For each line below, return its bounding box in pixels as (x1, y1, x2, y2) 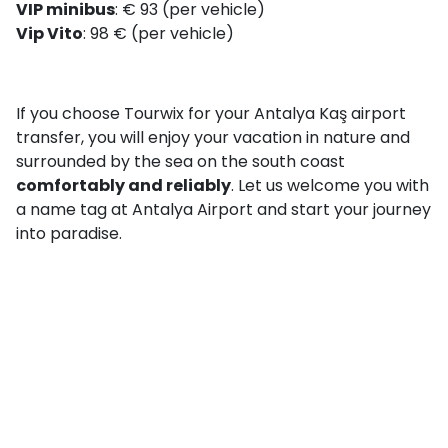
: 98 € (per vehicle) (83, 22, 234, 46)
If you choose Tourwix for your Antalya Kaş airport (16, 101, 406, 125)
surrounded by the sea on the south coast (16, 149, 345, 173)
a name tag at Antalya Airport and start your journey (16, 197, 431, 221)
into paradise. (16, 221, 122, 245)
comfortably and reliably (16, 173, 231, 197)
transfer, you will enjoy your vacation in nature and (16, 125, 410, 149)
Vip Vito (16, 22, 83, 46)
